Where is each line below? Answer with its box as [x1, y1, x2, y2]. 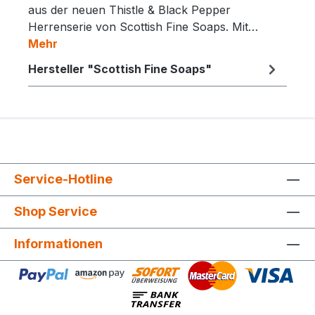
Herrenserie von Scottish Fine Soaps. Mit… [28, 19, 258, 34]
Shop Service [14, 203, 97, 219]
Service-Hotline [14, 171, 112, 186]
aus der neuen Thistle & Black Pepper [28, 2, 231, 17]
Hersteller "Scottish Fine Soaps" [28, 61, 212, 76]
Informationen [14, 236, 103, 251]
